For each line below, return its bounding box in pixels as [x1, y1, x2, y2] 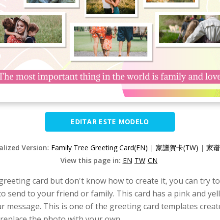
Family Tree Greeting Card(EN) [51, 143, 148, 152]
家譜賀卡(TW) [156, 143, 198, 152]
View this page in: [60, 156, 123, 165]
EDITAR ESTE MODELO [71, 117, 149, 126]
